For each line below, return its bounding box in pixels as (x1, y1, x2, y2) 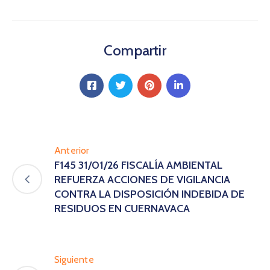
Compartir (104, 41, 166, 59)
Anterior (54, 144, 90, 156)
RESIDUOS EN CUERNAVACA (54, 201, 190, 215)
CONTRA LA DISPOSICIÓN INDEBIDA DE (54, 187, 245, 201)
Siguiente (54, 253, 94, 265)
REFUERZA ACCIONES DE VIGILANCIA (54, 172, 230, 186)
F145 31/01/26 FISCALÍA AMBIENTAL (54, 158, 222, 172)
